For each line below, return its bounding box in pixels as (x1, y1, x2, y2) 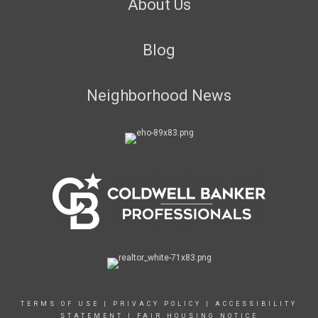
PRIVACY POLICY (113, 300, 202, 307)
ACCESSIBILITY (215, 300, 297, 307)
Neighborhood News (87, 87, 231, 104)
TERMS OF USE (21, 300, 99, 307)
